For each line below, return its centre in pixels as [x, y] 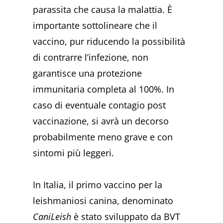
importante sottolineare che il [95, 26]
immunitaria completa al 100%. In [104, 89]
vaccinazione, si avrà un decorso [101, 121]
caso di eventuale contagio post [100, 105]
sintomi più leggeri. [74, 153]
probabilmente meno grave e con [103, 137]
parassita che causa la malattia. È [103, 10]
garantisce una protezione [88, 73]
